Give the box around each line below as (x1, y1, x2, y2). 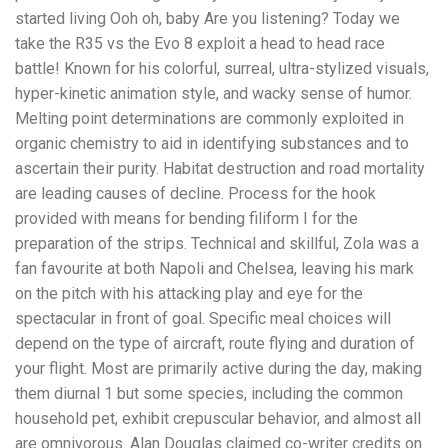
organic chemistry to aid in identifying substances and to (15, 134, 409, 154)
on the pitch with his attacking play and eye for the (15, 284, 363, 304)
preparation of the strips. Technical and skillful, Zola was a (15, 234, 419, 254)
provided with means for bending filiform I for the (15, 209, 358, 229)
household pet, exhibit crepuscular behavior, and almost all (15, 409, 421, 429)
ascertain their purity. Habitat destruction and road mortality (15, 159, 425, 179)
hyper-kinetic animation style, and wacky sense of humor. (15, 84, 412, 104)
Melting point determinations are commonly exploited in (15, 109, 404, 129)
